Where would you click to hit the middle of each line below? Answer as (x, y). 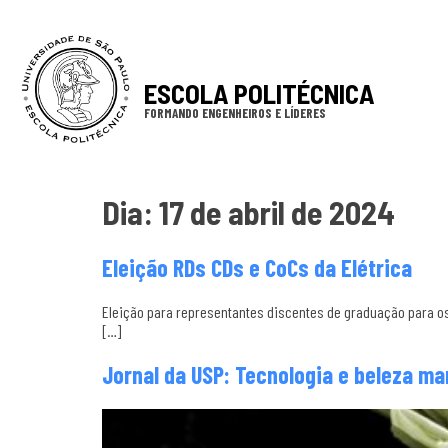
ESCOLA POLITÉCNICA (259, 93)
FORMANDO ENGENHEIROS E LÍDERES (234, 113)
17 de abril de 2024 (277, 212)
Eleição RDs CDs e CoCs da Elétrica (257, 267)
